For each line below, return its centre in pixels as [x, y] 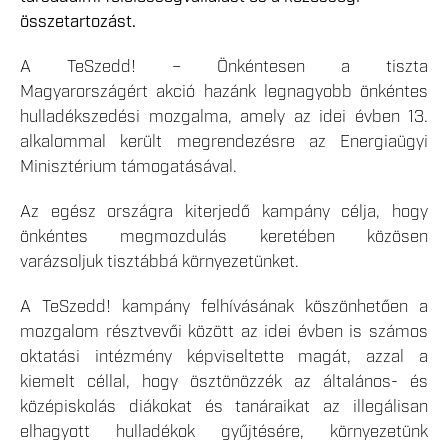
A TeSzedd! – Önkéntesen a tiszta [224, 67]
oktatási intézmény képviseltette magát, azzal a [224, 357]
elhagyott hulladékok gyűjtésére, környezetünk [224, 432]
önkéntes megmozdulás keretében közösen [224, 237]
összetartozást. [78, 21]
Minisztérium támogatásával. [128, 167]
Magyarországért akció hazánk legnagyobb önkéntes [224, 92]
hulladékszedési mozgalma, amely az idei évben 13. [224, 117]
